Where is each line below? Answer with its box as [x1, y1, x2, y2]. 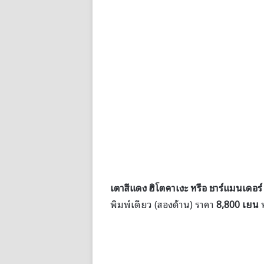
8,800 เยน [216, 196, 259, 212]
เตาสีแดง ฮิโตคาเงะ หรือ [110, 179, 209, 195]
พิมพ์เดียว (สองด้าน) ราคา [110, 196, 216, 212]
